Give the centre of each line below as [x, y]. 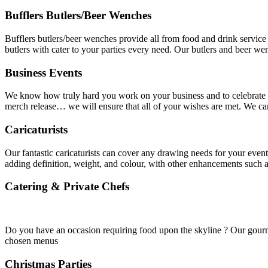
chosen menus [31, 241]
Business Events [43, 72]
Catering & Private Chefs [67, 187]
